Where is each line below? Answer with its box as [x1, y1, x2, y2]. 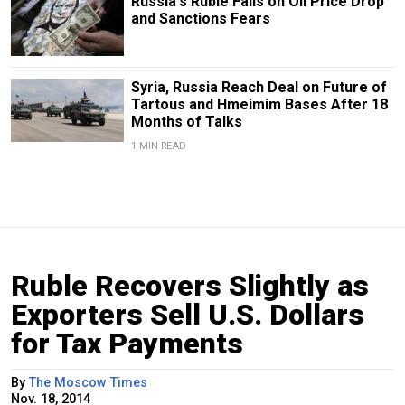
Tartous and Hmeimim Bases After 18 [130, 96, 388, 114]
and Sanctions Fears [130, 10, 270, 28]
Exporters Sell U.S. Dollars [11, 297, 364, 333]
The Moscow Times [29, 375, 147, 391]
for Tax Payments [11, 326, 243, 362]
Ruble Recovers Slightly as [11, 268, 369, 304]
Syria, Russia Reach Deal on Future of [130, 79, 387, 97]
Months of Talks [130, 113, 242, 131]
